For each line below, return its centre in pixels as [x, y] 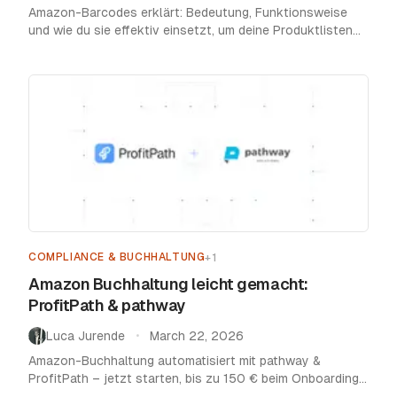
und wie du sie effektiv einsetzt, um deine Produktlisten [191, 30]
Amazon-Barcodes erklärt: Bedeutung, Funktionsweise [188, 12]
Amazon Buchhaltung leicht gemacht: [168, 284]
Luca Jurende [86, 335]
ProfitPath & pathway [107, 305]
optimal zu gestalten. [90, 47]
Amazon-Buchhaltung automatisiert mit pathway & [175, 360]
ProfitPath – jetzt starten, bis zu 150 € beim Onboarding [194, 378]
